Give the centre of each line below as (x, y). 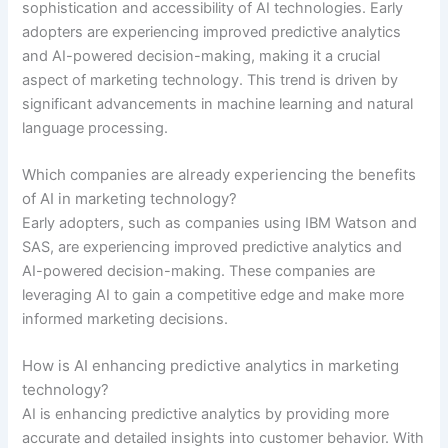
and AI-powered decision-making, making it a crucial (201, 55)
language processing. (95, 127)
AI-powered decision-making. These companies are (199, 270)
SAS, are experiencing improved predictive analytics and (212, 246)
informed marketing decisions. (125, 318)
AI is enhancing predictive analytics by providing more (206, 414)
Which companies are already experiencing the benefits (219, 174)
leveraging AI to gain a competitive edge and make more (213, 294)
